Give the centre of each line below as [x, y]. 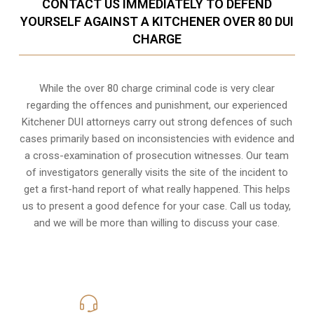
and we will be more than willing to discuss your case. [157, 223]
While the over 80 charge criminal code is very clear [157, 88]
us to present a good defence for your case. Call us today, [157, 206]
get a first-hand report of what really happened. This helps [157, 189]
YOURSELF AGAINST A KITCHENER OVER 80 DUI [157, 21]
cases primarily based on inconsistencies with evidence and [157, 138]
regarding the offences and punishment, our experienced [157, 105]
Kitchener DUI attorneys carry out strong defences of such [157, 122]
